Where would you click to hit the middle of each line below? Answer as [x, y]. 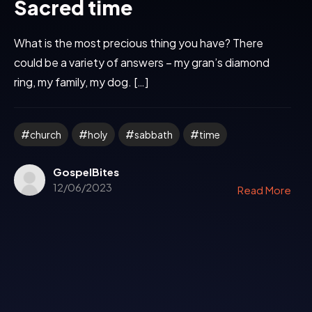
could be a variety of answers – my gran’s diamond [142, 63]
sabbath [154, 134]
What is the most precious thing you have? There [139, 43]
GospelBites [86, 172]
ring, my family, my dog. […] [81, 82]
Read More [264, 190]
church [46, 134]
